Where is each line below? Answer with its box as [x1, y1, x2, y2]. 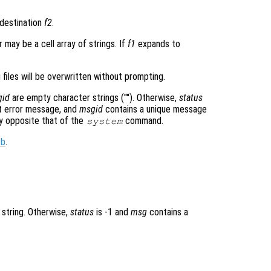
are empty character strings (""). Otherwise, [10, 92, 179, 104]
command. [123, 115, 164, 127]
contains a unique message [103, 103, 207, 116]
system [86, 116, 123, 126]
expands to [135, 38, 180, 50]
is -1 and [94, 206, 131, 218]
